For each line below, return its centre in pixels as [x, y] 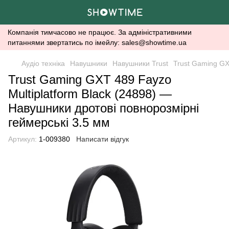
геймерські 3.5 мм [59, 122]
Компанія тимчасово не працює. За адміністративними [100, 32]
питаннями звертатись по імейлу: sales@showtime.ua [97, 42]
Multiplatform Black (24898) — [90, 94]
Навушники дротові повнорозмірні [104, 108]
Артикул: [22, 139]
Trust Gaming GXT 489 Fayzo [90, 79]
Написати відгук [102, 139]
